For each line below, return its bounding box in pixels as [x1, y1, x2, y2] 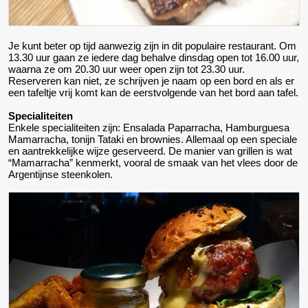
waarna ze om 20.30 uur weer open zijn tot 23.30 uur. [8, 63, 245, 75]
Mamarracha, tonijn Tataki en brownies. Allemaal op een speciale [8, 133, 297, 145]
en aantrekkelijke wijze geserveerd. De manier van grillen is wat [8, 145, 292, 157]
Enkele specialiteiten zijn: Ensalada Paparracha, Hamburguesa [8, 122, 289, 133]
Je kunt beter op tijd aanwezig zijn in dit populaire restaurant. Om [8, 40, 296, 52]
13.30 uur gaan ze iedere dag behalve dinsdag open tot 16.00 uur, [8, 52, 299, 63]
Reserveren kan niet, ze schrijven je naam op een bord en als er [8, 75, 294, 87]
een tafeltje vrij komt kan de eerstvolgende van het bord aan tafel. [8, 87, 298, 98]
